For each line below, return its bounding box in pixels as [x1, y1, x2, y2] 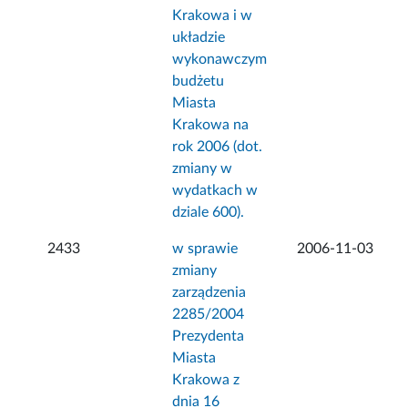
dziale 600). [172, 205, 245, 220]
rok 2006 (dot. [172, 139, 263, 155]
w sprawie [172, 241, 239, 257]
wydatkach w [172, 183, 259, 199]
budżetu [172, 74, 225, 89]
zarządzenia [172, 285, 247, 301]
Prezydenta [172, 329, 245, 344]
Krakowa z [172, 372, 240, 388]
